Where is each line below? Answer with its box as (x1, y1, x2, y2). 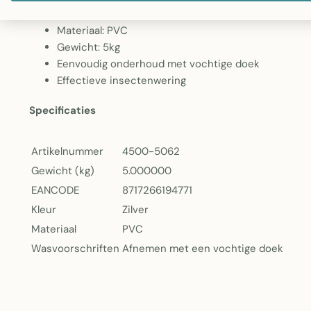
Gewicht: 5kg (57, 40, 120, 54)
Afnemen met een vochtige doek (122, 242, 283, 255)
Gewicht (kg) (31, 164, 94, 178)
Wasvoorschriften (31, 242, 119, 255)
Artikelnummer (31, 144, 103, 158)
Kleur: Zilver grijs (57, 7, 137, 21)
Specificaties (29, 103, 96, 117)
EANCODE (31, 183, 79, 197)
